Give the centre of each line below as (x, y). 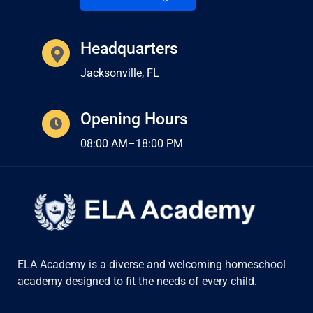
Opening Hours (134, 119)
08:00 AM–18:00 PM (132, 143)
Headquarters (129, 48)
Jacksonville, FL (120, 73)
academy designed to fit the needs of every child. (137, 281)
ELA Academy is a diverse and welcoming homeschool (152, 264)
